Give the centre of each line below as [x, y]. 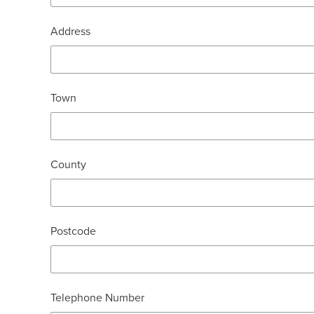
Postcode [73, 231]
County [68, 165]
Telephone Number [97, 298]
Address [70, 32]
